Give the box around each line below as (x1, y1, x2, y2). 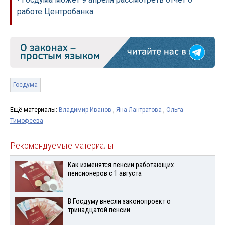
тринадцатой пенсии (67, 205, 130, 214)
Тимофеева (10, 117, 43, 125)
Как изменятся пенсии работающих (67, 161, 174, 170)
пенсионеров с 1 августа (67, 169, 142, 178)
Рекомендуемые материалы (10, 140, 114, 152)
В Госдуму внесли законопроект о (67, 197, 171, 206)
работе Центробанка (17, 6, 93, 16)
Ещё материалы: (10, 106, 59, 114)
